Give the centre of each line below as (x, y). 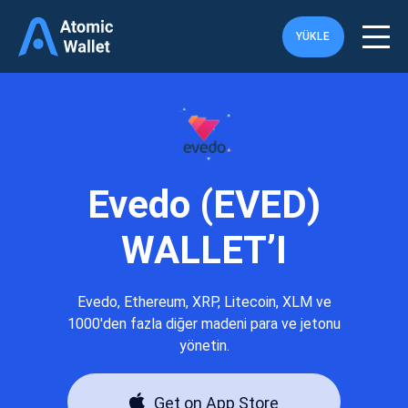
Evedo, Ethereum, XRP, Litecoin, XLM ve (204, 302)
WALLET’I (204, 250)
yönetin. (204, 346)
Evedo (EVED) (204, 204)
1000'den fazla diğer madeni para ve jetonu (204, 324)
